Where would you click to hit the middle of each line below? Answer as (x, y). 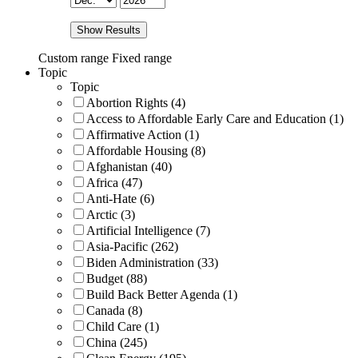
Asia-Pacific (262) (132, 246)
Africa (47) (114, 182)
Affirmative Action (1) (143, 134)
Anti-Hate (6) (120, 198)
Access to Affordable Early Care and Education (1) (215, 118)
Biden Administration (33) (152, 262)
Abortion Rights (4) (136, 102)
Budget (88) (117, 278)
